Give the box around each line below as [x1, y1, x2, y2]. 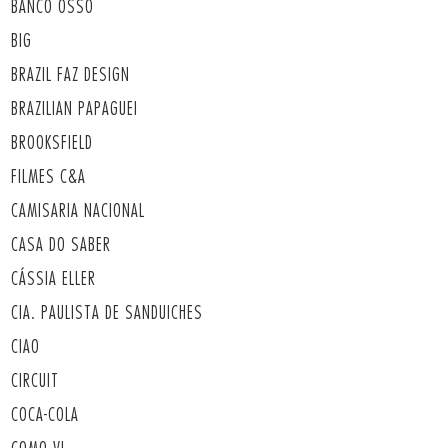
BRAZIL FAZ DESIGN [10, 64, 130, 85]
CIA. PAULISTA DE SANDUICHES [10, 302, 203, 323]
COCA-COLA [10, 404, 79, 425]
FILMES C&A [10, 166, 86, 187]
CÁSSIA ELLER [10, 268, 96, 289]
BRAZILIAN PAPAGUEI [10, 98, 138, 119]
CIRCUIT [10, 370, 59, 391]
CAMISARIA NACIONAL [10, 200, 145, 221]
